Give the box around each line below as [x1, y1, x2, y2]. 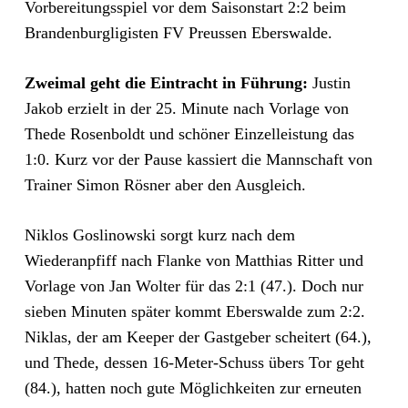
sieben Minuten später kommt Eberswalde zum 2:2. [24, 301, 365, 321]
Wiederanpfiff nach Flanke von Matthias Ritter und [24, 250, 363, 270]
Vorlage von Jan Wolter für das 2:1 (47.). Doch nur [24, 276, 363, 295]
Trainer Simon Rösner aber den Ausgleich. [24, 175, 306, 194]
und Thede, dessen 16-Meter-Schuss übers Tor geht [24, 352, 364, 372]
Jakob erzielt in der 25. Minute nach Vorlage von [24, 98, 349, 117]
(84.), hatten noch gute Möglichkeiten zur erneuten [24, 378, 362, 397]
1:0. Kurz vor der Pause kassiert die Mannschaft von [24, 149, 372, 168]
